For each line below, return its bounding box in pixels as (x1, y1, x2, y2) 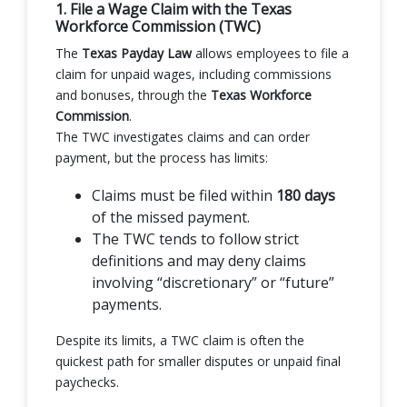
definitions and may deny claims (92, 250, 306, 271)
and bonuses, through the (55, 85, 211, 104)
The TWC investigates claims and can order (55, 127, 310, 145)
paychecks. (55, 372, 119, 391)
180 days (276, 184, 335, 205)
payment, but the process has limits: (55, 148, 268, 166)
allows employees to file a (192, 44, 349, 62)
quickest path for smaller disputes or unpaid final (55, 352, 341, 370)
